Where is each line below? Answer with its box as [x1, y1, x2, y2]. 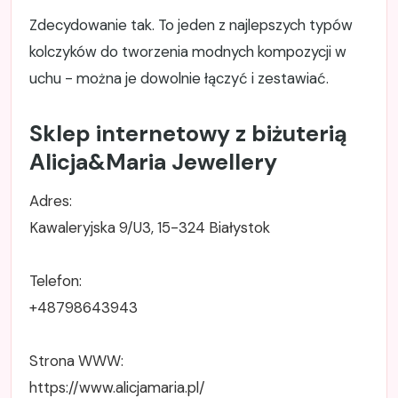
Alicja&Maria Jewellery [29, 147, 277, 178]
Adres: [29, 191, 72, 211]
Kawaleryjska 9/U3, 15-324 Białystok [29, 218, 270, 238]
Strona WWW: [29, 351, 123, 371]
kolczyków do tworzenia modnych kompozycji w [29, 42, 346, 62]
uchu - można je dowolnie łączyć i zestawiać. [29, 68, 329, 89]
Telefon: [29, 271, 82, 291]
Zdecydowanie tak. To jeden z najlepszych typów [29, 15, 353, 36]
